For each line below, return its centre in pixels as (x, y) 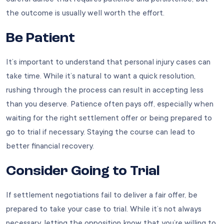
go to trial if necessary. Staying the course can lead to (100, 132)
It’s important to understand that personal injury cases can (108, 62)
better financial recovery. (50, 146)
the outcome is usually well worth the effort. (85, 13)
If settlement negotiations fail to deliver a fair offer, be (102, 195)
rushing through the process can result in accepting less (105, 90)
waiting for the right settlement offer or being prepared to (109, 118)
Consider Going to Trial (83, 172)
